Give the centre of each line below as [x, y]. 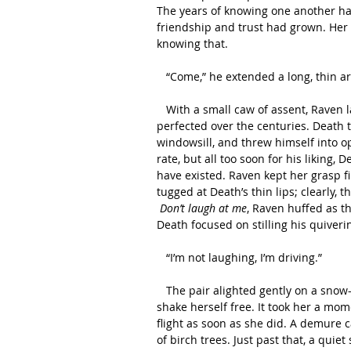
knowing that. [192, 43]
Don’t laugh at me [203, 208]
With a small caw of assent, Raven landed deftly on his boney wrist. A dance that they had [161, 109]
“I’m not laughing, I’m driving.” [246, 257]
